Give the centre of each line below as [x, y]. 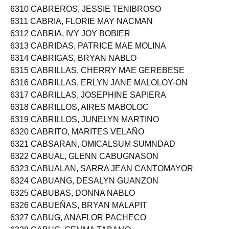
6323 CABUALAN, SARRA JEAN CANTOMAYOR [102, 177]
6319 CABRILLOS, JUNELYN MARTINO [85, 128]
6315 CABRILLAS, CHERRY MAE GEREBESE [97, 79]
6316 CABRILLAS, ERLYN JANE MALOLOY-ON [99, 91]
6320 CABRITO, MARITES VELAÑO [77, 140]
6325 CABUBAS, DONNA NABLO [73, 202]
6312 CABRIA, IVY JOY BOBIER [70, 42]
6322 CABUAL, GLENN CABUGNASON [84, 165]
